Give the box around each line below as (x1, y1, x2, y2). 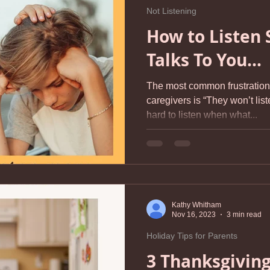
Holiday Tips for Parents (146, 230, 237, 240)
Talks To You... (146, 48, 262, 72)
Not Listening (146, 6, 196, 16)
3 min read (227, 210, 262, 219)
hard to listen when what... (146, 110, 257, 120)
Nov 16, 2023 (172, 210, 216, 219)
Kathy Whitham (172, 200, 221, 209)
